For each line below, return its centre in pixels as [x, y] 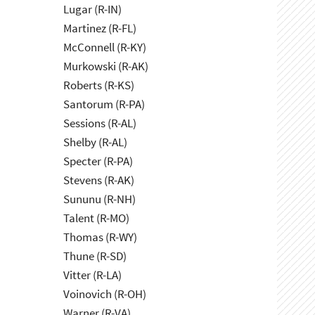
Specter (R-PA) [98, 161]
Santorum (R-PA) [104, 104]
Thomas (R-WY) [101, 237]
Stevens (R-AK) [99, 180]
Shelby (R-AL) [96, 142]
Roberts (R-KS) [99, 85]
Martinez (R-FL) [100, 28]
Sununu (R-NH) [100, 199]
